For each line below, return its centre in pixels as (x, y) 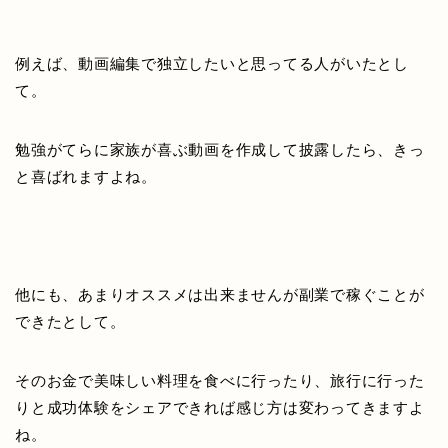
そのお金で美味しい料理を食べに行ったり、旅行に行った (220, 381)
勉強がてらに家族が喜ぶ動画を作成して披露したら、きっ (220, 150)
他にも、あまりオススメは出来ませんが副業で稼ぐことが (220, 295)
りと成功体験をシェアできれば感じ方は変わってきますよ (220, 408)
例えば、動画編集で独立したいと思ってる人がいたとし (212, 64)
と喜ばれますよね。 (86, 177)
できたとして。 (70, 322)
